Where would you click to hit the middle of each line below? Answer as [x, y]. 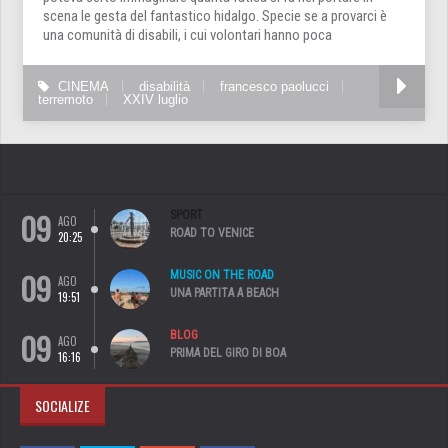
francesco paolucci [274, 86]
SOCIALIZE [62, 405]
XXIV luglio [155, 99]
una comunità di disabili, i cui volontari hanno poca [187, 35]
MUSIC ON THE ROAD [222, 275]
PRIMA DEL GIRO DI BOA [228, 353]
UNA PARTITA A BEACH [224, 293]
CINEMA [83, 86]
